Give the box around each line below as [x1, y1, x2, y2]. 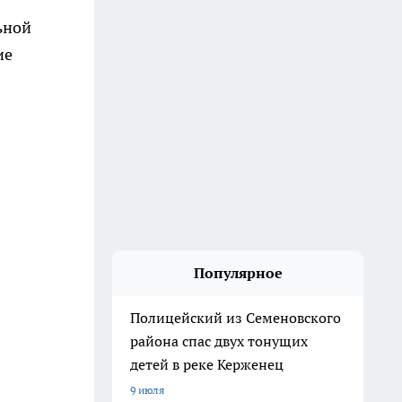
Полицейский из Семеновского [130, 309, 341, 327]
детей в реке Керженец [130, 355, 284, 373]
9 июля [130, 383, 164, 397]
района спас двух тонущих [130, 332, 308, 350]
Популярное [193, 264, 283, 282]
